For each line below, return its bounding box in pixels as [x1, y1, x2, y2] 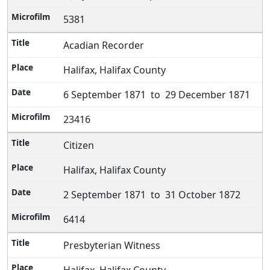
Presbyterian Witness [63, 239, 161, 252]
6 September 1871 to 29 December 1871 [63, 88, 251, 101]
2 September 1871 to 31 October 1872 [63, 188, 241, 201]
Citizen [63, 139, 95, 152]
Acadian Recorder [63, 39, 145, 52]
